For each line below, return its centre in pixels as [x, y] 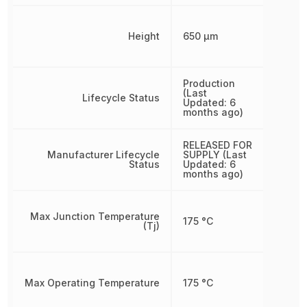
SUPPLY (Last [214, 155]
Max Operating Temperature [92, 283]
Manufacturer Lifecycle [103, 155]
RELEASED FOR [217, 145]
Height [144, 36]
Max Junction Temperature [95, 216]
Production [209, 83]
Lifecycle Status [121, 98]
